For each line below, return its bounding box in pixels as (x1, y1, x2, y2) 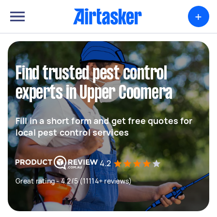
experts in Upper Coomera (15, 85, 172, 102)
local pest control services (15, 126, 129, 138)
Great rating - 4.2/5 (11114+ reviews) (15, 176, 132, 186)
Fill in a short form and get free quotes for (15, 115, 193, 126)
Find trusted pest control (15, 65, 167, 83)
